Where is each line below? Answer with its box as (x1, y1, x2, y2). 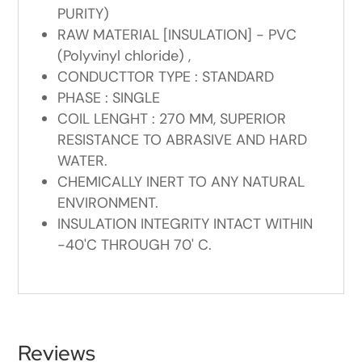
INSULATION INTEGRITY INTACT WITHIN (57, 213, 314, 234)
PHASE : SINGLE (57, 87, 161, 107)
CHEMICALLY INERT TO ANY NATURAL (57, 171, 305, 192)
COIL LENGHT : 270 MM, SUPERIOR (57, 108, 287, 128)
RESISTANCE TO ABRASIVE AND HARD (57, 129, 308, 149)
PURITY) (57, 3, 110, 23)
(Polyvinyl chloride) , (57, 45, 192, 65)
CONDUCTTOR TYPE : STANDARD (57, 66, 275, 86)
